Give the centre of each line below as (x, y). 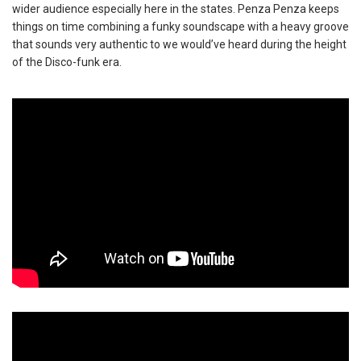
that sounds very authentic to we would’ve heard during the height (179, 44)
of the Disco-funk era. (67, 62)
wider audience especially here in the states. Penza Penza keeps (176, 9)
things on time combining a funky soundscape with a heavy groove (180, 27)
